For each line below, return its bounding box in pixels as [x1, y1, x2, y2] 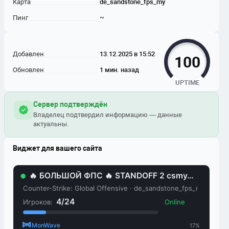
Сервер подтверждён [33, 100, 107, 108]
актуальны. [33, 120, 68, 128]
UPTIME [175, 79, 199, 86]
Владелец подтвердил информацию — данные [33, 111, 182, 119]
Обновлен [13, 66, 44, 74]
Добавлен [13, 50, 44, 58]
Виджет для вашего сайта [13, 144, 102, 152]
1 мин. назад [100, 66, 139, 74]
